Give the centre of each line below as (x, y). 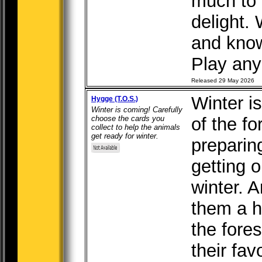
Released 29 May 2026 (223, 80)
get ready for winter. (125, 136)
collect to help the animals (136, 127)
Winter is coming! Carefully (137, 110)
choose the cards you (128, 118)
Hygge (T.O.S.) (115, 99)
